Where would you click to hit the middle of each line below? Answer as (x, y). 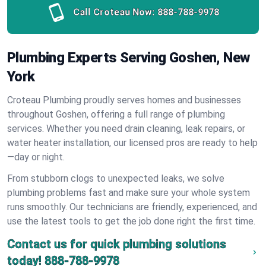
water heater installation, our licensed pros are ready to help (132, 143)
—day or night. (36, 157)
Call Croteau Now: (114, 12)
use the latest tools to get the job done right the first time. (131, 221)
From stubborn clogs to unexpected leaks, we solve (116, 178)
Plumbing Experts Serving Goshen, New (129, 58)
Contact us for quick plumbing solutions (117, 244)
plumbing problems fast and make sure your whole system (129, 193)
